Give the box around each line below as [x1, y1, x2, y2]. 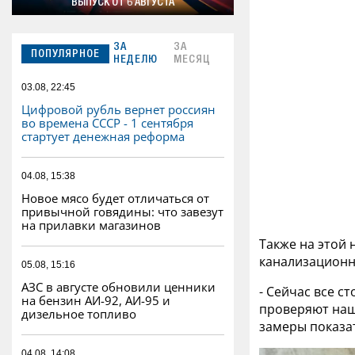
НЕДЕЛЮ [113, 55, 158, 67]
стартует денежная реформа [21, 128, 185, 145]
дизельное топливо [21, 306, 136, 323]
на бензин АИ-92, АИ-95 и [21, 292, 170, 309]
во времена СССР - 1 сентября [21, 115, 193, 132]
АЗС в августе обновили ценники [21, 279, 216, 296]
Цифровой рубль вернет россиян [21, 101, 216, 118]
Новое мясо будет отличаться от [21, 190, 209, 207]
